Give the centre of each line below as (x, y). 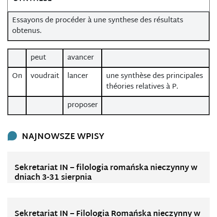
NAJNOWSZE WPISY (63, 137)
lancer (77, 76)
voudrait (45, 76)
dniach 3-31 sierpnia (53, 178)
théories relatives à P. (142, 87)
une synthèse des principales (154, 76)
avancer (80, 58)
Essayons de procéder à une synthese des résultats (97, 21)
